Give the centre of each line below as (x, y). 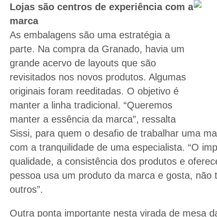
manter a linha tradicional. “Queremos (91, 105)
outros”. (26, 190)
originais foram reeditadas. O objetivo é (94, 91)
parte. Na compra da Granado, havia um (97, 49)
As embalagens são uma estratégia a (90, 35)
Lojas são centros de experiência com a (101, 7)
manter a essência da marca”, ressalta (93, 119)
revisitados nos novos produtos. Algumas (98, 77)
